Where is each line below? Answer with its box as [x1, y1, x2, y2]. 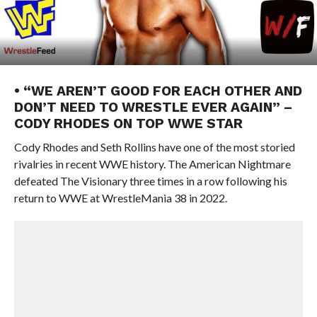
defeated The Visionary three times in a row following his [13, 174, 287, 188]
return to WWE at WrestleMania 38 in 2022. [13, 191, 227, 204]
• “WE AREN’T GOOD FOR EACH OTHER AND [13, 83, 302, 99]
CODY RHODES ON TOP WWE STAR [13, 115, 243, 132]
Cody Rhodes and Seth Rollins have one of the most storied [13, 140, 295, 154]
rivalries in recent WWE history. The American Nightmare [13, 157, 291, 171]
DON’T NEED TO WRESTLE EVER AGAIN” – [13, 99, 293, 115]
